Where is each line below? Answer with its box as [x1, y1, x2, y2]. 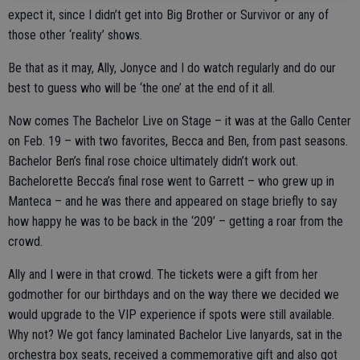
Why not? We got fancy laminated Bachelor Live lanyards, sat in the [8, 327, 342, 342]
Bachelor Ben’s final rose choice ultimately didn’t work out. [8, 153, 298, 169]
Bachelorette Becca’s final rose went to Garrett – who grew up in [8, 174, 334, 189]
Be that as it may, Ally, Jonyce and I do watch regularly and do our [8, 60, 336, 76]
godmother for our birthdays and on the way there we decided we [8, 287, 339, 302]
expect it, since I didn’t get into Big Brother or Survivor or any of [8, 7, 329, 22]
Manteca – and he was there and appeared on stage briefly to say [8, 194, 337, 209]
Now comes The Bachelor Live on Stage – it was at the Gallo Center [8, 113, 351, 129]
